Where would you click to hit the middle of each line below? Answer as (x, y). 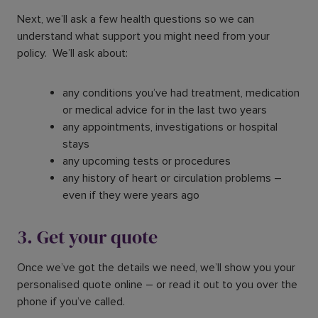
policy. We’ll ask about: (74, 53)
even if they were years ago (132, 195)
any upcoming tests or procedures (148, 161)
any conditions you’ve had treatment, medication (181, 93)
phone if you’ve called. (72, 301)
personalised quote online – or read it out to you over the (157, 284)
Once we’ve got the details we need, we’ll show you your (156, 267)
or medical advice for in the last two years (166, 110)
